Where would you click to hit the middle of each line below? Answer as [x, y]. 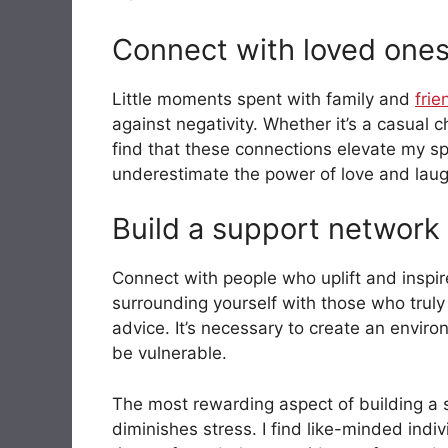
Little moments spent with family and [263, 98]
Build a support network [276, 229]
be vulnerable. [169, 353]
